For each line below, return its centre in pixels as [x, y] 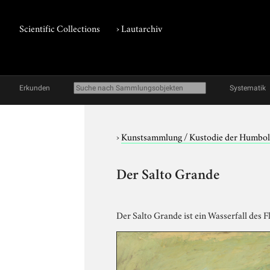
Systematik [248, 88]
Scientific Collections [60, 28]
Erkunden [35, 88]
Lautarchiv [142, 28]
